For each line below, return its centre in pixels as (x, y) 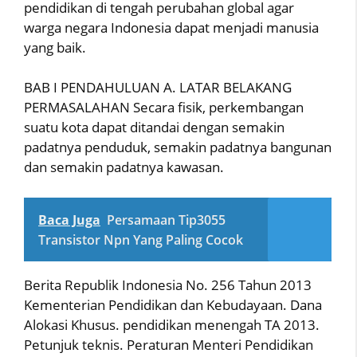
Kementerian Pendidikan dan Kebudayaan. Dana (173, 304)
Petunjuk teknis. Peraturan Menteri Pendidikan (169, 344)
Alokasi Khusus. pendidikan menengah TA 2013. (172, 324)
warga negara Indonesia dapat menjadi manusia (171, 27)
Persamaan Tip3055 (166, 220)
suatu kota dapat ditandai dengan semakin (154, 127)
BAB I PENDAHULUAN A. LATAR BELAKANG (158, 87)
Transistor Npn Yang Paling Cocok (141, 239)
